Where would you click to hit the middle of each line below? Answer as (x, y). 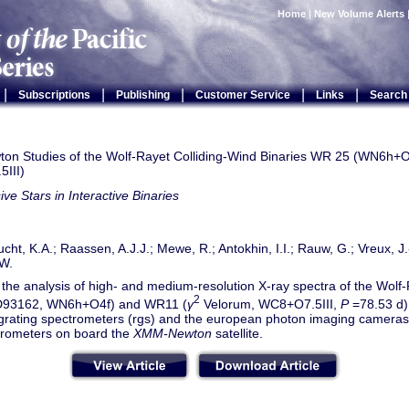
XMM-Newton (173, 333)
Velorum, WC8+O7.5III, (270, 304)
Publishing (142, 95)
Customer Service (242, 95)
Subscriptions (54, 95)
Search (388, 95)
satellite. (237, 333)
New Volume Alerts (359, 14)
